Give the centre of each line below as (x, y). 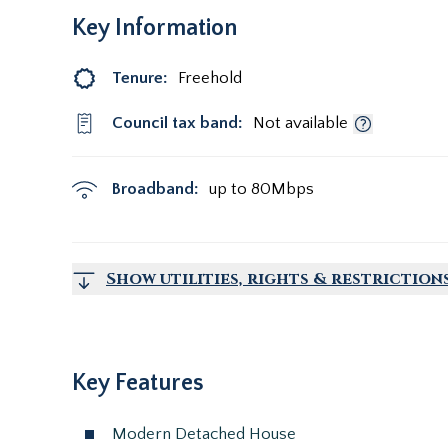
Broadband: (155, 189)
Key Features (138, 383)
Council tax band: (177, 123)
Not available (300, 123)
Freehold (210, 78)
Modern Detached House (204, 434)
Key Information (154, 28)
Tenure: (140, 78)
